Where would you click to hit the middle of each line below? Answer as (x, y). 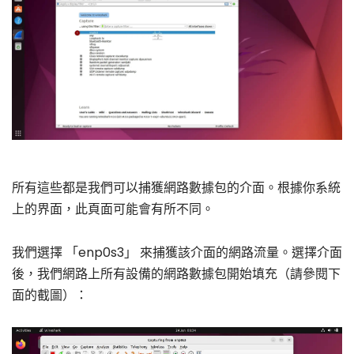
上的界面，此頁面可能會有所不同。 (113, 209)
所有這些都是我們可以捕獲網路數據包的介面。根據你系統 (176, 188)
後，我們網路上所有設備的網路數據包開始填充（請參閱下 (176, 273)
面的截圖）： (50, 295)
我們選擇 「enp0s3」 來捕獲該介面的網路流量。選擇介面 (177, 252)
